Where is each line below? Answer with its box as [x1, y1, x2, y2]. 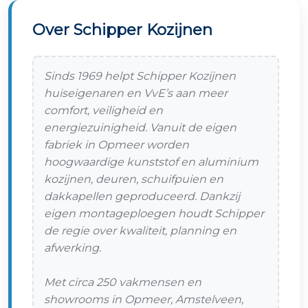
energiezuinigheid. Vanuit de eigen [44, 121, 236, 134]
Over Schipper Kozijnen [32, 20, 212, 39]
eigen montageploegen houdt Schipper [44, 207, 264, 220]
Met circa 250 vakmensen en [44, 276, 201, 289]
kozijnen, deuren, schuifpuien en [44, 173, 223, 186]
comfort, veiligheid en [44, 104, 163, 117]
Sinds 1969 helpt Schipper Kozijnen [44, 69, 236, 82]
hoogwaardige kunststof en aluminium [44, 155, 258, 168]
